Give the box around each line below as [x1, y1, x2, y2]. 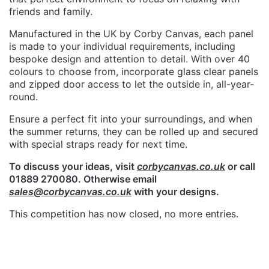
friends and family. [9, 5, 92, 18]
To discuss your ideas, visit [9, 160, 137, 173]
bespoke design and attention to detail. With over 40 [9, 53, 250, 65]
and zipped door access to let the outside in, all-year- [9, 78, 254, 91]
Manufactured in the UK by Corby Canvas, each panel [9, 28, 253, 40]
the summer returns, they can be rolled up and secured [9, 125, 258, 138]
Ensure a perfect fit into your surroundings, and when [9, 113, 252, 125]
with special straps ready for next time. [9, 138, 187, 151]
